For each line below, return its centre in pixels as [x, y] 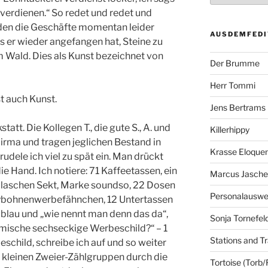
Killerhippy [229, 130]
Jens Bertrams [237, 108]
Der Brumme [234, 63]
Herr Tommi [232, 86]
